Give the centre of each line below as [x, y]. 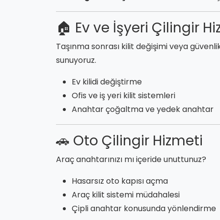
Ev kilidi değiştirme [107, 82]
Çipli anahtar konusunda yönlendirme [144, 208]
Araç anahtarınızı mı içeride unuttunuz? [131, 159]
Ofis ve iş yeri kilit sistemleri [124, 95]
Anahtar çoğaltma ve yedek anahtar [143, 109]
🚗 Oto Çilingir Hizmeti [129, 140]
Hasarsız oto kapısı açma [120, 181]
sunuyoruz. [76, 60]
